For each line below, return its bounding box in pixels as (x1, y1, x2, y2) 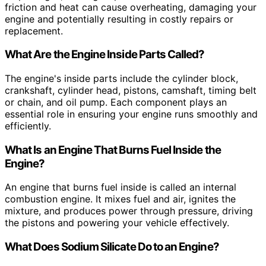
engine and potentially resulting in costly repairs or (5, 12, 233, 25)
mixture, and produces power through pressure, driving (5, 205, 253, 217)
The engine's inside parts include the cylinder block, (5, 72, 238, 84)
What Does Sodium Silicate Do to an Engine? (5, 240, 219, 254)
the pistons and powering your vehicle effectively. (5, 217, 229, 229)
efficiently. (5, 119, 51, 132)
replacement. (5, 24, 63, 37)
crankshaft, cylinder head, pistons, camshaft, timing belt (5, 84, 256, 96)
